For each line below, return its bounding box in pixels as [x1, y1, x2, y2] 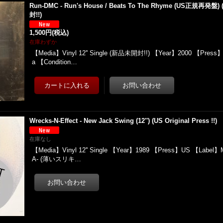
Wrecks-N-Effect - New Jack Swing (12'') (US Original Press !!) [29, 117, 218, 124]
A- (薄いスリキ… [32, 155, 82, 163]
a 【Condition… [32, 58, 78, 66]
